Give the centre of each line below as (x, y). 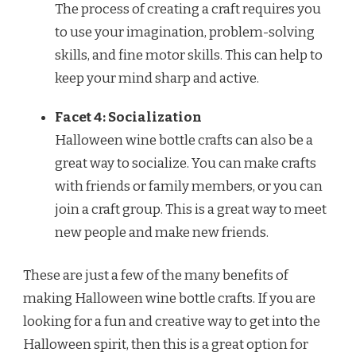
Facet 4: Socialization (128, 117)
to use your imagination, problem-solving (185, 32)
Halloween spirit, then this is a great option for (166, 345)
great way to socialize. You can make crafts (186, 163)
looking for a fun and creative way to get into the (172, 322)
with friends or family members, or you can (189, 186)
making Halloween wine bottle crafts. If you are (169, 299)
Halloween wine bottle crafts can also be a (184, 140)
